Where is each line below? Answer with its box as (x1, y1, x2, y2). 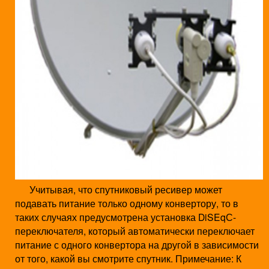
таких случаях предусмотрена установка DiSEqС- (15, 210, 236, 224)
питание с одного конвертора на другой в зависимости (15, 238, 259, 252)
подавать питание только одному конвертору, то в (15, 196, 238, 210)
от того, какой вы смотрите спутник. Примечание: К (15, 252, 241, 265)
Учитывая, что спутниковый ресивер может (15, 183, 222, 196)
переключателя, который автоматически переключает (15, 224, 255, 238)
